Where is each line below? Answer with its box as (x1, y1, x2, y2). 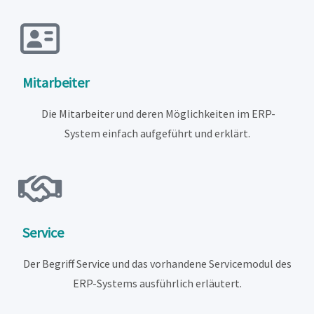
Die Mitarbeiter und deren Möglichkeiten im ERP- (41, 107, 275, 121)
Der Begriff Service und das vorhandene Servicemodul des (22, 257, 292, 271)
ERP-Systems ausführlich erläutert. (72, 276, 242, 291)
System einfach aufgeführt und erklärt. (64, 126, 250, 141)
